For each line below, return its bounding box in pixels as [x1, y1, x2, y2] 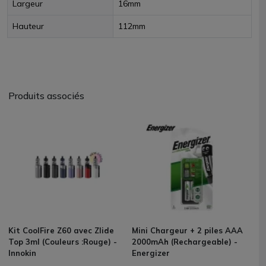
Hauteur [12, 21, 44, 31]
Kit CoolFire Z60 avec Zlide [8, 226, 114, 235]
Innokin [8, 248, 36, 258]
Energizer [132, 248, 170, 258]
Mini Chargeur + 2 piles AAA [132, 226, 243, 235]
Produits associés [8, 90, 84, 102]
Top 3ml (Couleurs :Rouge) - [8, 237, 117, 246]
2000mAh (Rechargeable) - [132, 237, 237, 246]
